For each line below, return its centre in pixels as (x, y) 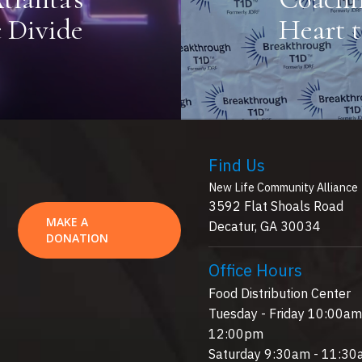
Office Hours (255, 270)
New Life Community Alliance (283, 187)
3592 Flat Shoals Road (276, 206)
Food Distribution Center (279, 293)
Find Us (236, 165)
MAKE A (67, 221)
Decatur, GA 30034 (264, 226)
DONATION (78, 238)
